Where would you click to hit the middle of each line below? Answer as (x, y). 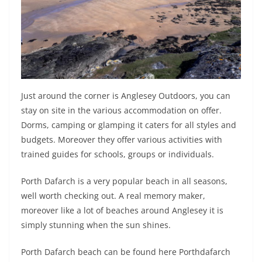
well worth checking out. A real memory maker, (113, 196)
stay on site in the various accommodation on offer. (121, 111)
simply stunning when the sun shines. (96, 225)
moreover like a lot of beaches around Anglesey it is (122, 211)
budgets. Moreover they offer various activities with (122, 140)
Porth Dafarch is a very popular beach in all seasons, (124, 181)
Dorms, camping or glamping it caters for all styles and (129, 125)
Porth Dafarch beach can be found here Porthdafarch (126, 252)
